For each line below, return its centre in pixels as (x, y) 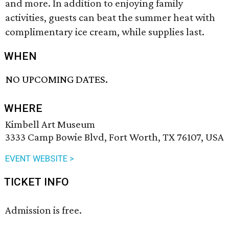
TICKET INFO (37, 182)
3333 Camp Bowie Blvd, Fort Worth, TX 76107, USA (114, 137)
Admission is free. (43, 210)
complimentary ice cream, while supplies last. (105, 32)
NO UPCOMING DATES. (57, 79)
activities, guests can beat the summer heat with (110, 17)
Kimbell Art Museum (50, 124)
